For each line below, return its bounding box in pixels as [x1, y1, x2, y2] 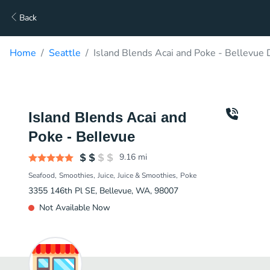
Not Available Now [39, 202, 110, 213]
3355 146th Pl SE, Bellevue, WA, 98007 [28, 185, 178, 196]
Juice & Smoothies [118, 171, 176, 180]
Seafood [28, 171, 55, 180]
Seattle [49, 46, 81, 60]
